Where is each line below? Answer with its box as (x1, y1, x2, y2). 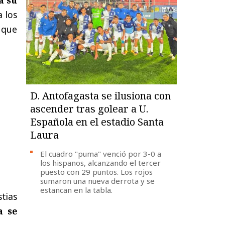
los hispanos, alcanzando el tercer (40, 157, 161, 168)
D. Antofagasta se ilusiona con (30, 88, 171, 102)
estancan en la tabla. (40, 184, 113, 195)
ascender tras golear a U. (30, 101, 149, 116)
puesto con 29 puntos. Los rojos (40, 166, 153, 177)
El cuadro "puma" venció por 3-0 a (40, 148, 162, 159)
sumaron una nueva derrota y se (40, 175, 155, 186)
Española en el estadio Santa (30, 115, 164, 129)
